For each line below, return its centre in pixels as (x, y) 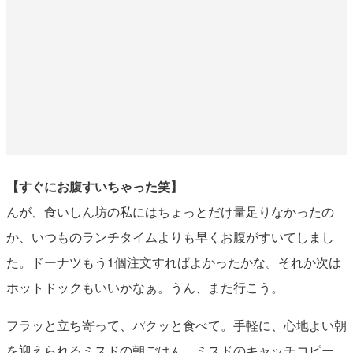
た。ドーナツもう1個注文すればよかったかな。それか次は (173, 262)
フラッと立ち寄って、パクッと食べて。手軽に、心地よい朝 (176, 325)
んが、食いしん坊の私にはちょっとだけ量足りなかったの (170, 211)
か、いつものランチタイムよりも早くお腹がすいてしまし (170, 236)
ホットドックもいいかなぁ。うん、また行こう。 (145, 287)
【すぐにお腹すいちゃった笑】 (94, 186)
